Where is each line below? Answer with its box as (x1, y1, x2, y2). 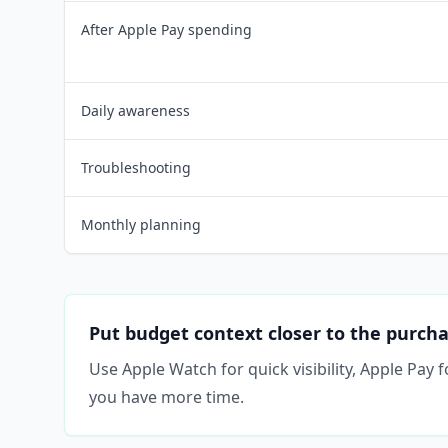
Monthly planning (81, 215, 201, 234)
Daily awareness (81, 101, 190, 120)
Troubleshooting (81, 158, 191, 177)
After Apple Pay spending (81, 20, 252, 39)
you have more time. (89, 386, 244, 408)
